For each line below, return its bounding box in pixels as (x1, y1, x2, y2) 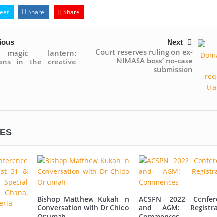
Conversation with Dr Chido (37, 203, 129, 213)
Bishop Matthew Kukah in (37, 194, 129, 204)
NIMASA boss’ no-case (116, 56, 193, 66)
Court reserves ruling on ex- (95, 47, 193, 57)
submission (153, 64, 193, 75)
